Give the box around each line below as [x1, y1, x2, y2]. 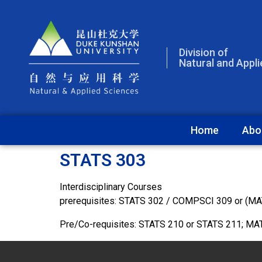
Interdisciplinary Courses [60, 181, 162, 192]
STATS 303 [60, 149, 146, 170]
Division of [179, 46, 228, 58]
